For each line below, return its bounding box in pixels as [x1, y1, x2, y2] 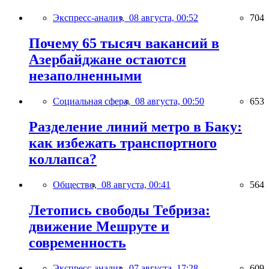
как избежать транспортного [29, 135, 217, 151]
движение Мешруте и [29, 218, 169, 234]
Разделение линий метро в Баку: [29, 119, 242, 135]
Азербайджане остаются [29, 52, 186, 68]
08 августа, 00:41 [101, 179, 171, 190]
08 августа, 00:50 [135, 96, 204, 107]
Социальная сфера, [53, 96, 135, 107]
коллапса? [29, 151, 97, 168]
